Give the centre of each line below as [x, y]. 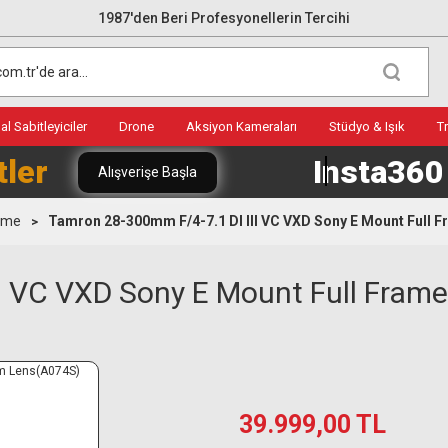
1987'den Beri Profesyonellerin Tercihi [224, 17]
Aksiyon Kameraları [241, 126]
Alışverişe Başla [147, 171]
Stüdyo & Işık [367, 126]
